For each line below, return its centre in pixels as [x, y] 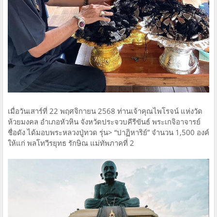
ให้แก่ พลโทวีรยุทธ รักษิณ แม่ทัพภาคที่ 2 [71, 143]
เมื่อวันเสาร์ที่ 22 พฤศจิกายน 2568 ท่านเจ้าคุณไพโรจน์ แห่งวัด [105, 111]
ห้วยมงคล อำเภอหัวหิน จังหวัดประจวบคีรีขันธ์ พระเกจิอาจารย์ [104, 121]
